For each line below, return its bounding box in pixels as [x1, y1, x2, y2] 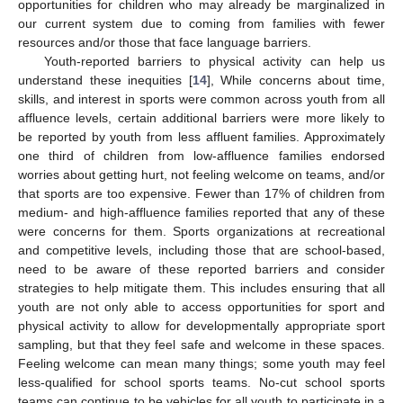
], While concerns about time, [206, 73, 386, 88]
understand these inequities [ [18, 73, 193, 88]
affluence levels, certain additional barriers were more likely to [18, 111, 385, 126]
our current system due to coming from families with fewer [18, 16, 385, 31]
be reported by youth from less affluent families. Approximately [18, 130, 385, 145]
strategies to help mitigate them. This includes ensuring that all [18, 281, 385, 296]
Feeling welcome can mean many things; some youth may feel [18, 356, 385, 372]
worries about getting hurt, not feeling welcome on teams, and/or [18, 167, 385, 183]
